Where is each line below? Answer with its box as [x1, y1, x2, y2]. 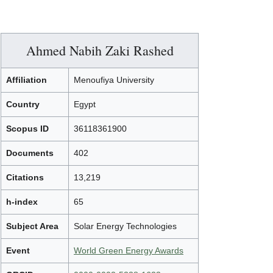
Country [6, 99, 40, 109]
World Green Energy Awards [74, 245, 183, 255]
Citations [6, 172, 44, 182]
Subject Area [6, 221, 58, 231]
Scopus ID [6, 123, 49, 133]
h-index [6, 196, 38, 207]
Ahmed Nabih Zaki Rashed [26, 41, 174, 59]
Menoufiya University [74, 74, 154, 85]
